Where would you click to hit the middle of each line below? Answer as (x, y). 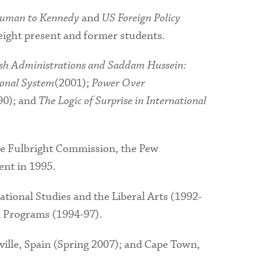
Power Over (118, 83)
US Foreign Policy (141, 18)
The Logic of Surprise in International (122, 101)
